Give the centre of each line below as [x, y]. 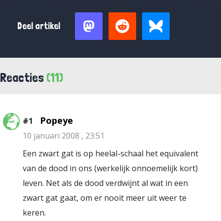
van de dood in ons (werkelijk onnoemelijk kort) [110, 168]
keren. [34, 213]
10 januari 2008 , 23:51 [64, 136]
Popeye [56, 120]
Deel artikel [39, 26]
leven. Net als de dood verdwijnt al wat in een [105, 183]
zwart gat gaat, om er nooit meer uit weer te [105, 198]
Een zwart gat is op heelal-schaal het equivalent [110, 153]
